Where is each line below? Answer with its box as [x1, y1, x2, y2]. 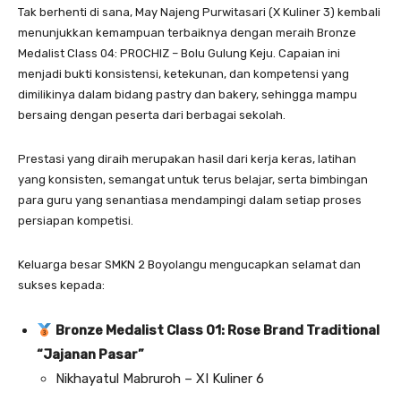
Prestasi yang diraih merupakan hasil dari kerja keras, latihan [18, 152, 356, 166]
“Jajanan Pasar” [37, 346, 144, 363]
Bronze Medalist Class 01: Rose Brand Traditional [55, 322, 380, 339]
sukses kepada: [18, 278, 105, 293]
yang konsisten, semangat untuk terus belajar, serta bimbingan [18, 173, 368, 187]
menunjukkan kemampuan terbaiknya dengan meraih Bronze [18, 26, 356, 40]
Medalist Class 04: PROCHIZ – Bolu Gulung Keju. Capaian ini [18, 47, 340, 61]
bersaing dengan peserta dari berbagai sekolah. [18, 108, 286, 123]
